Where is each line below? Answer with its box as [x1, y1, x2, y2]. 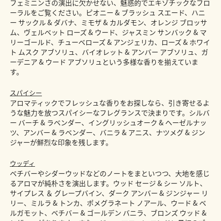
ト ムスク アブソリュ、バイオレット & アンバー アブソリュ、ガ [10, 47, 208, 57]
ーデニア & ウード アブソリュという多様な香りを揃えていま [10, 57, 198, 67]
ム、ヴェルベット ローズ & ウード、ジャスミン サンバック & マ [10, 27, 207, 37]
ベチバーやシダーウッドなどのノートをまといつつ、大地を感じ [10, 168, 210, 179]
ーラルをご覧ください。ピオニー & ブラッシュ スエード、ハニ [10, 7, 205, 18]
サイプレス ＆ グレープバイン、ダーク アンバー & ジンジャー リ [10, 188, 208, 198]
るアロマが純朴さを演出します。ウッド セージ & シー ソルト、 [10, 178, 207, 188]
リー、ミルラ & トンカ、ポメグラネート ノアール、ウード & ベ [10, 198, 206, 208]
